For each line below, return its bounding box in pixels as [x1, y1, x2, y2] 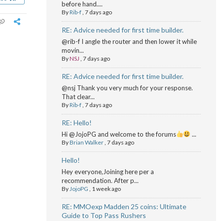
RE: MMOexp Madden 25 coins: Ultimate [61, 202, 186, 211]
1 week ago [91, 185, 121, 192]
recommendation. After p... [61, 177, 139, 184]
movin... [61, 46, 84, 54]
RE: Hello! [61, 118, 92, 127]
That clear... [61, 93, 95, 101]
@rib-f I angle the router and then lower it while [61, 37, 197, 45]
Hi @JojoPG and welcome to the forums [61, 130, 176, 138]
